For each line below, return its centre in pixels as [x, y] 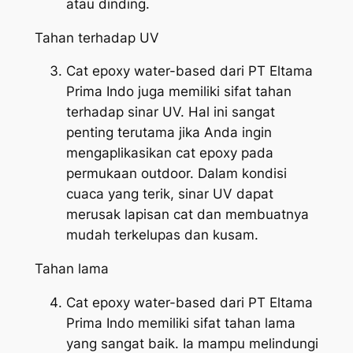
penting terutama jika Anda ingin [169, 133]
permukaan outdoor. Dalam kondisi [176, 174]
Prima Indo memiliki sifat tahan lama [180, 323]
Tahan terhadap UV [97, 37]
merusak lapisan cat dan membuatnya [187, 215]
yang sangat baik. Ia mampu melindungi [192, 343]
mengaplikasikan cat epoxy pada [169, 153]
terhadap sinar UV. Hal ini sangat [170, 112]
